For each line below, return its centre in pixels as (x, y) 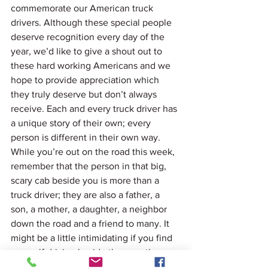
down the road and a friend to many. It (91, 223)
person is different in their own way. (87, 137)
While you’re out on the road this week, (94, 152)
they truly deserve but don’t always (85, 94)
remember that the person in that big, (90, 166)
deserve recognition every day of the (89, 37)
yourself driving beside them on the (86, 252)
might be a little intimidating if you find (93, 238)
